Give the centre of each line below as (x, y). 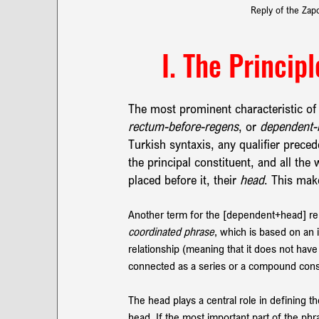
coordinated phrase (171, 231)
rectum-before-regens (183, 126)
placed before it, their (184, 179)
